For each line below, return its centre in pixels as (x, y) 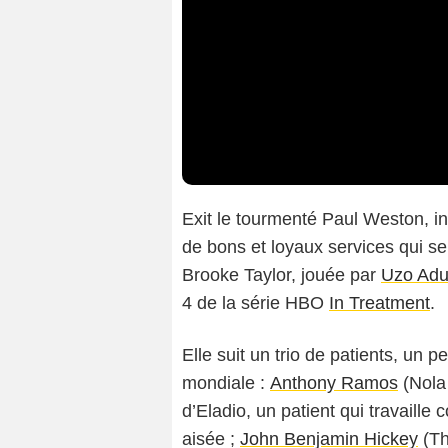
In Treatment (379, 303)
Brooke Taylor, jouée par (281, 275)
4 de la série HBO (255, 303)
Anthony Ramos (334, 383)
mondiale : (226, 383)
